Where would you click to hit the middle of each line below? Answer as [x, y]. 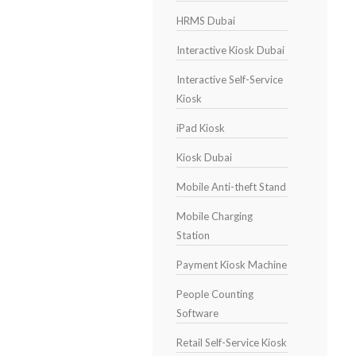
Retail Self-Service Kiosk [231, 342]
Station [193, 235]
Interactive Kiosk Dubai [230, 50]
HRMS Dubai [205, 21]
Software [197, 313]
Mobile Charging [214, 216]
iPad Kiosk [200, 128]
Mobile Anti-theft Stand [231, 187]
